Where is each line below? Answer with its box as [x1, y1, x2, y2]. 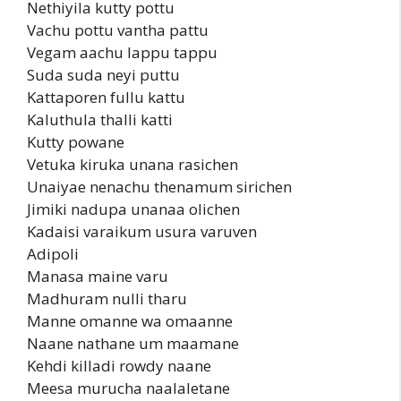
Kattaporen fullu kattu [27, 86, 185, 107]
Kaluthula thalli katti [27, 108, 173, 130]
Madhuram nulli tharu [27, 287, 187, 309]
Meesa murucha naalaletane [27, 377, 230, 398]
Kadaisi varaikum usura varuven [27, 220, 257, 242]
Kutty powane [27, 131, 124, 152]
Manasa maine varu [27, 265, 168, 286]
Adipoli [27, 243, 79, 264]
